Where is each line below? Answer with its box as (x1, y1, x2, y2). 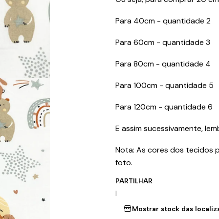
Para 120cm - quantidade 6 (115, 102, 213, 112)
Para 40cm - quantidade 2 (115, 16, 211, 26)
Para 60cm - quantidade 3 (115, 37, 210, 47)
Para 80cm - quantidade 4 (115, 59, 211, 69)
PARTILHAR (115, 177, 153, 185)
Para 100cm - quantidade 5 (115, 80, 214, 90)
